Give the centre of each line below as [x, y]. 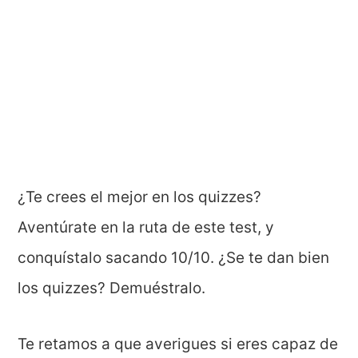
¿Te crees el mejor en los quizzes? [140, 197]
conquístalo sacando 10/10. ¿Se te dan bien [174, 257]
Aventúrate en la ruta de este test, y [146, 227]
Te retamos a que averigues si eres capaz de [178, 344]
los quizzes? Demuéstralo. [112, 288]
